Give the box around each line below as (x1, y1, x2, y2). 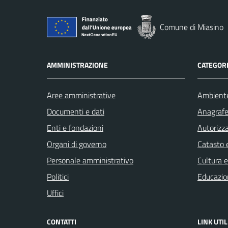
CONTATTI (47, 216, 76, 227)
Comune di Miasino (160, 21, 223, 33)
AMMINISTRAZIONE (47, 60, 108, 70)
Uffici (47, 187, 64, 199)
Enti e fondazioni (47, 122, 103, 134)
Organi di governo (47, 138, 106, 150)
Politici (47, 170, 69, 183)
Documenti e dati (47, 105, 104, 118)
